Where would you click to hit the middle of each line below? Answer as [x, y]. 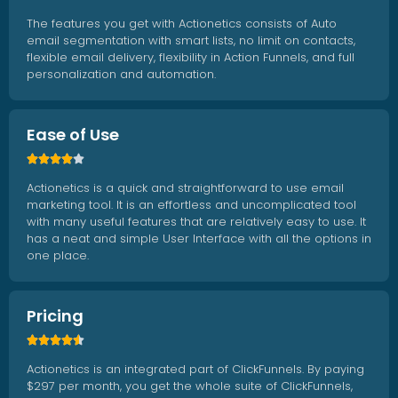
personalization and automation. [121, 75]
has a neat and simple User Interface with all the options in [199, 239]
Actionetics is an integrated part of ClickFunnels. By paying [195, 370]
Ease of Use [73, 135]
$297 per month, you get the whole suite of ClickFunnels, [190, 386]
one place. [58, 256]
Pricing [55, 316]
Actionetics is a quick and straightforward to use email [185, 188]
